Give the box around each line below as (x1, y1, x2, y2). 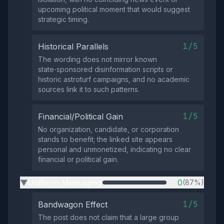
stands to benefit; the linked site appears (38, 135, 172, 143)
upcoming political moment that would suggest (38, 5, 190, 13)
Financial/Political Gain (38, 111, 123, 121)
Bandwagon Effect (38, 199, 107, 209)
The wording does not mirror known (38, 55, 157, 63)
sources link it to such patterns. (38, 85, 139, 93)
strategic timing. (38, 15, 89, 23)
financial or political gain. (38, 155, 118, 163)
